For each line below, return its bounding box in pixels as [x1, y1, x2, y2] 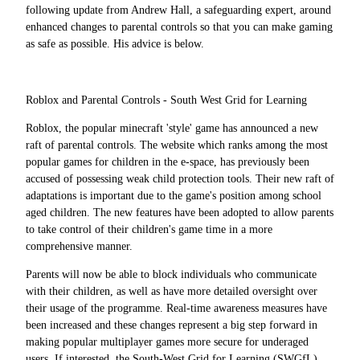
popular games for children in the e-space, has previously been [26, 156, 309, 168]
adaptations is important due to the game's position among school [26, 190, 321, 202]
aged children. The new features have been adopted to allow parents [26, 207, 333, 219]
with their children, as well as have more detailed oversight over [26, 285, 317, 297]
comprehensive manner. [26, 240, 133, 252]
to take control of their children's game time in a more [26, 223, 272, 235]
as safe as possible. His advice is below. [26, 38, 207, 50]
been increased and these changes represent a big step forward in [26, 319, 317, 331]
